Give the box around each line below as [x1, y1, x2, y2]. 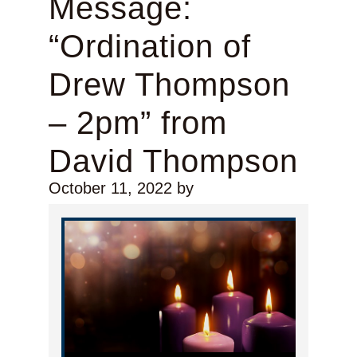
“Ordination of [48, 29, 251, 65]
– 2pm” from [48, 105, 227, 141]
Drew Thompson [48, 67, 290, 103]
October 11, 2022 [48, 179, 172, 198]
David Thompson [48, 143, 298, 179]
